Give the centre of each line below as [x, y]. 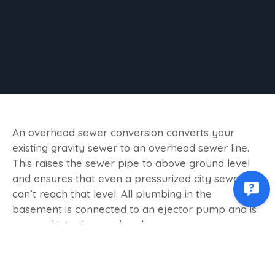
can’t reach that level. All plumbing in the [112, 194]
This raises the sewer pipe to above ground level [131, 163]
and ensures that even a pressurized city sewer [128, 179]
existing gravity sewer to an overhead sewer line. [131, 148]
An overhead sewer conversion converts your [123, 133]
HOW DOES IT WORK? [94, 250]
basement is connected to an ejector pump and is [134, 209]
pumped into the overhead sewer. [95, 225]
